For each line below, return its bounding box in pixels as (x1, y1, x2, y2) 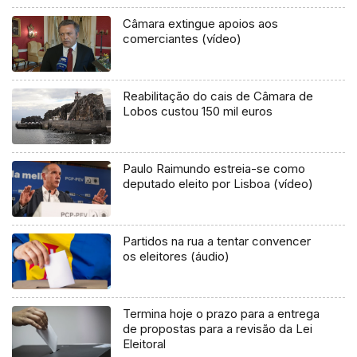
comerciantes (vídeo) (123, 30, 242, 46)
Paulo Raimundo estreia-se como (123, 160, 306, 176)
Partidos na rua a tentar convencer (123, 233, 312, 249)
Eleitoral (123, 335, 167, 351)
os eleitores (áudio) (123, 248, 230, 264)
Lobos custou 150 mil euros (123, 103, 273, 119)
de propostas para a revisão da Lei (123, 320, 313, 336)
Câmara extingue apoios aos (123, 15, 279, 31)
